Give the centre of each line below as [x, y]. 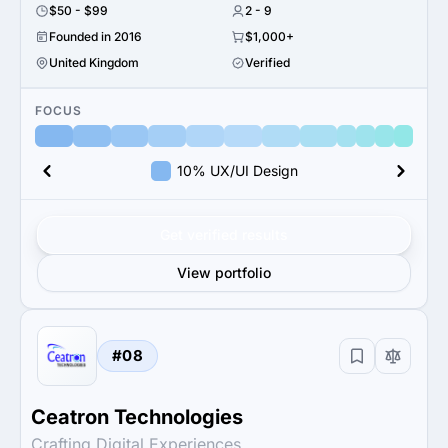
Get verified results [224, 234]
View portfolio [224, 272]
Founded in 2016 [95, 36]
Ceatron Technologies [137, 417]
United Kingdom [94, 62]
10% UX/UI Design [237, 170]
